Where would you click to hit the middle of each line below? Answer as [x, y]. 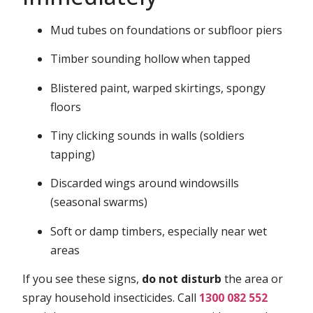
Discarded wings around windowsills [145, 183]
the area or [253, 279]
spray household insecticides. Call [111, 298]
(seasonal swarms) [99, 202]
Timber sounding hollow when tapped [151, 59]
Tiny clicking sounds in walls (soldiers [148, 135]
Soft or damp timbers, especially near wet [159, 231]
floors [66, 107]
